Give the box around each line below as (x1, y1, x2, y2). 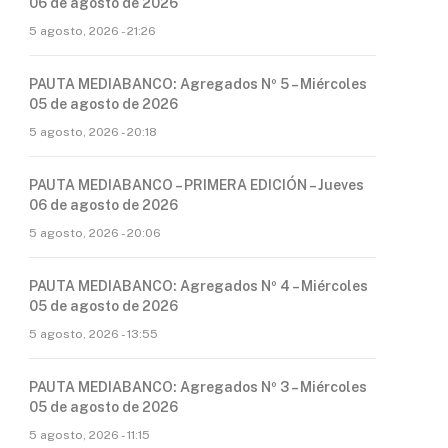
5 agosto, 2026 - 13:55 (29, 327, 158, 341)
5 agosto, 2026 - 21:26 (29, 24, 156, 38)
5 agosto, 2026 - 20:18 (29, 125, 157, 139)
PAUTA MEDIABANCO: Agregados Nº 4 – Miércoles (29, 278, 368, 294)
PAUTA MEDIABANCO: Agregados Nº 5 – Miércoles (29, 76, 367, 92)
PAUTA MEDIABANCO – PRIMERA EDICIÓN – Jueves (29, 177, 364, 193)
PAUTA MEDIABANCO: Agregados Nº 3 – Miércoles (29, 379, 367, 395)
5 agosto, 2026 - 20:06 (29, 226, 161, 240)
